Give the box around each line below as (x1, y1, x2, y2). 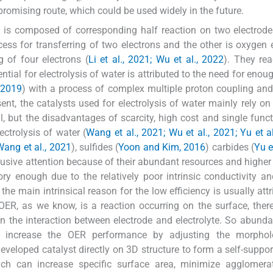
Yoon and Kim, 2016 (118, 141, 206, 153)
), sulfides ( (71, 141, 119, 153)
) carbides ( (205, 141, 254, 153)
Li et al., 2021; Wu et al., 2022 (88, 53, 224, 65)
